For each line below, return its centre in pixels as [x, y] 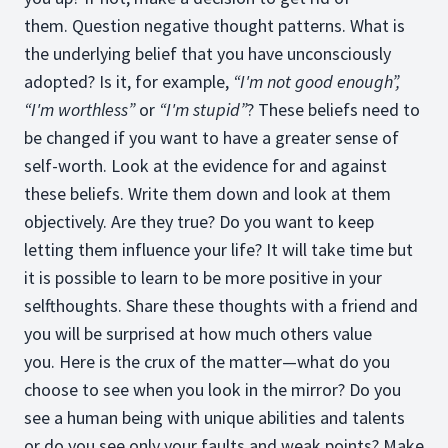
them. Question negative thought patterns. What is [214, 25]
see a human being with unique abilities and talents [214, 417]
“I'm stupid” [203, 109]
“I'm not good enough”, [316, 81]
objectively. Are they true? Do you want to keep [199, 221]
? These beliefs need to [333, 109]
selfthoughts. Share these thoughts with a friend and [221, 305]
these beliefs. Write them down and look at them [207, 193]
